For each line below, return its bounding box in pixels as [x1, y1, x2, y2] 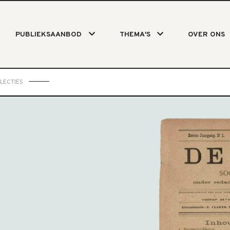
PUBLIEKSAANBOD [15, 30, 82, 39]
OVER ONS [187, 30, 225, 39]
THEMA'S [119, 30, 150, 39]
